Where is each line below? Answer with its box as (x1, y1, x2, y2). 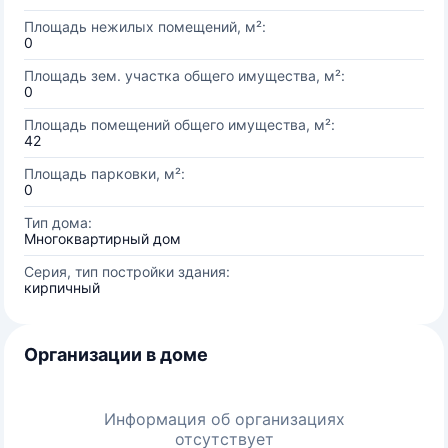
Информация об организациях (103, 409, 345, 429)
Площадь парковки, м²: (24, 165, 185, 182)
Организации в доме (24, 344, 208, 365)
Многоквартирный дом (24, 230, 181, 247)
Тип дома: (24, 214, 92, 231)
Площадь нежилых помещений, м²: (24, 18, 266, 35)
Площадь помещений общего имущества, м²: (24, 116, 335, 133)
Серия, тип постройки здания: (24, 263, 230, 280)
